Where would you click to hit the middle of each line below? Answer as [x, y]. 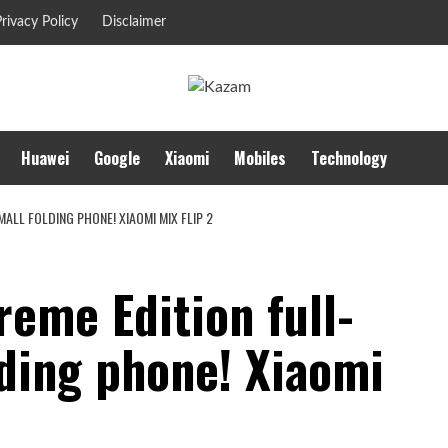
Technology [349, 158]
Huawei [45, 158]
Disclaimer [134, 22]
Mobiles [260, 158]
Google [117, 158]
